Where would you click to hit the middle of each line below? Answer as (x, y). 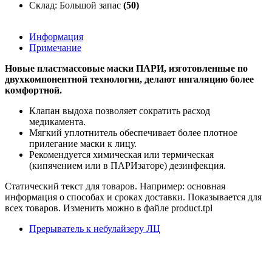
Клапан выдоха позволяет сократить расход (120, 110)
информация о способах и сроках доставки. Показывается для (133, 197)
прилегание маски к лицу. (83, 143)
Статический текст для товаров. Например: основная (115, 186)
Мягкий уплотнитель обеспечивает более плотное (133, 132)
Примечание (55, 47)
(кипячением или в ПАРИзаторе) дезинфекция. (127, 165)
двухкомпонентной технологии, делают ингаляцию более (129, 79)
